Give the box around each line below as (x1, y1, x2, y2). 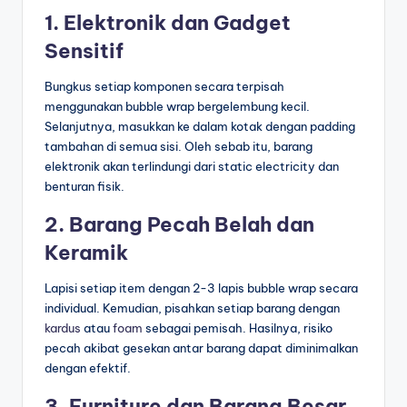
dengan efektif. (45, 361, 131, 376)
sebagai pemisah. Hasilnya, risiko (143, 321, 333, 336)
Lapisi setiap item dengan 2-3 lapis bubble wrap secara (45, 281, 358, 296)
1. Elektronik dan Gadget (45, 10, 291, 36)
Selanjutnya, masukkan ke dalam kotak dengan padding (45, 119, 355, 134)
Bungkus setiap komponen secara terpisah (45, 79, 284, 94)
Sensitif (45, 38, 124, 65)
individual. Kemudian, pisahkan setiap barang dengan (45, 301, 340, 316)
